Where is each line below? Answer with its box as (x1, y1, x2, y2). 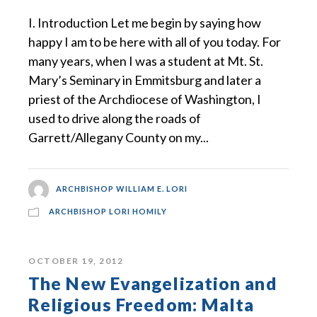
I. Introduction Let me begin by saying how (28, 15, 261, 31)
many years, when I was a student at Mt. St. (28, 53, 263, 69)
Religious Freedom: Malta (28, 294, 255, 316)
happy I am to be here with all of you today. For (28, 34, 281, 50)
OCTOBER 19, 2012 (28, 255, 123, 267)
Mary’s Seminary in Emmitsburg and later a (28, 72, 261, 88)
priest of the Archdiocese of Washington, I (28, 91, 261, 108)
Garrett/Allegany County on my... (28, 129, 209, 146)
